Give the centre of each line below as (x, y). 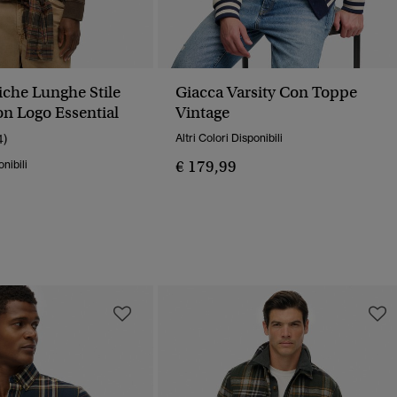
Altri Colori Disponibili (229, 138)
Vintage (202, 113)
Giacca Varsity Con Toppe (266, 93)
